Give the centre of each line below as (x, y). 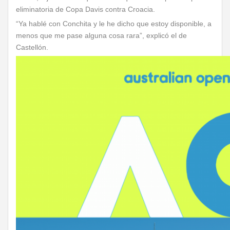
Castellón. (32, 47)
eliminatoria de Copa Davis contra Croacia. (85, 9)
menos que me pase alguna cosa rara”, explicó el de (101, 35)
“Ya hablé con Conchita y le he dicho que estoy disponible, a (114, 24)
